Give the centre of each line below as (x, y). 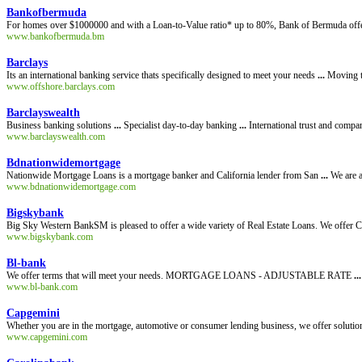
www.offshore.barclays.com (61, 86)
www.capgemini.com (47, 337)
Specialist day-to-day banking (180, 125)
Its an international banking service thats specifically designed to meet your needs (162, 75)
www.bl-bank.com (42, 287)
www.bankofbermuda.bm (55, 36)
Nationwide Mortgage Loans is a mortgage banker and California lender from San (164, 175)
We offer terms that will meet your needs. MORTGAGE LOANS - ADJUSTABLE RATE (180, 276)
